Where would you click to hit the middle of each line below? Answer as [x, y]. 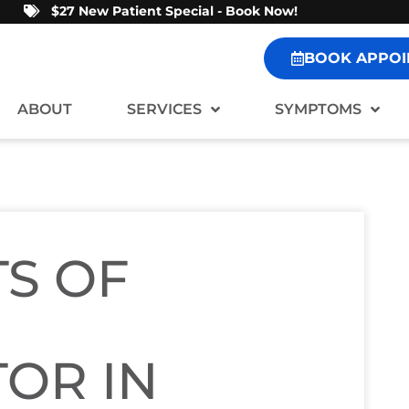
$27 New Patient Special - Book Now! [174, 11]
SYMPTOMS [318, 110]
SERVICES [164, 110]
